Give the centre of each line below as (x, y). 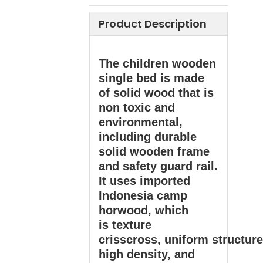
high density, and (147, 254)
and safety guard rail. (158, 166)
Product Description (153, 24)
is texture (125, 225)
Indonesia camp (143, 195)
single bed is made (151, 78)
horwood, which (144, 210)
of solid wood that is (156, 93)
